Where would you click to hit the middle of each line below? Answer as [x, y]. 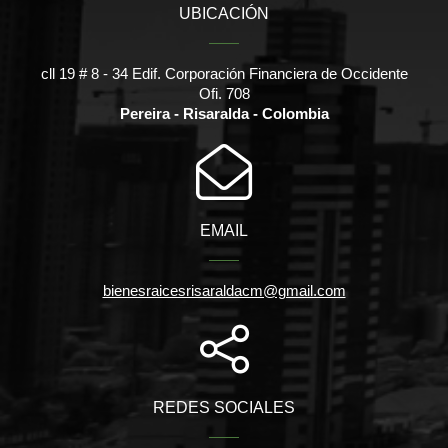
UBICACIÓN [224, 13]
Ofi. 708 [224, 93]
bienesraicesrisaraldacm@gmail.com [224, 290]
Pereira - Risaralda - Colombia [224, 113]
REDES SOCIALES [224, 407]
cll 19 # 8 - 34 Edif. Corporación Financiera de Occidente [224, 73]
